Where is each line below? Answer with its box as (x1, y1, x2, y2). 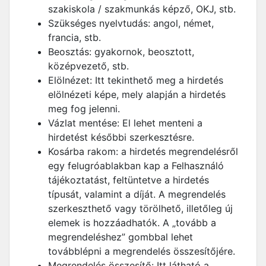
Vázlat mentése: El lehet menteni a (48, 117, 202, 129)
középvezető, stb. (48, 60, 129, 72)
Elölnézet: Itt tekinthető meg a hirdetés (48, 74, 223, 86)
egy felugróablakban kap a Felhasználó (48, 160, 224, 172)
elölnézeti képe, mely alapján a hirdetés (48, 88, 226, 100)
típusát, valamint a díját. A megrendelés (48, 188, 226, 200)
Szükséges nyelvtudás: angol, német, (48, 17, 214, 29)
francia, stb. (48, 31, 101, 43)
